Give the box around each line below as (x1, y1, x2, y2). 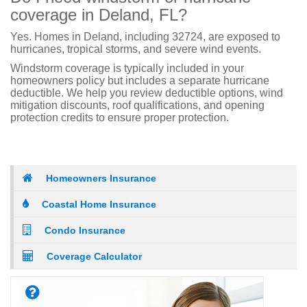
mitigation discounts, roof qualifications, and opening (10, 99, 265, 111)
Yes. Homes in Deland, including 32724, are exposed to (10, 31, 280, 42)
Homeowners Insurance (46, 173, 156, 184)
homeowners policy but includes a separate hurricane (10, 75, 269, 86)
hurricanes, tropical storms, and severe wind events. (10, 43, 261, 55)
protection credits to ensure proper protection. (10, 112, 229, 123)
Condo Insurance (45, 225, 125, 236)
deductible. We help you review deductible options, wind (10, 87, 283, 99)
